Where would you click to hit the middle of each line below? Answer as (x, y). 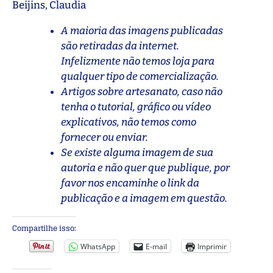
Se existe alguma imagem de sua (137, 153)
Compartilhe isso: (44, 229)
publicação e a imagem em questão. (145, 199)
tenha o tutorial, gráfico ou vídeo (136, 107)
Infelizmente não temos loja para (138, 62)
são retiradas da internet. (120, 46)
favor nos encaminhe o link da (130, 183)
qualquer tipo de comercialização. (140, 77)
